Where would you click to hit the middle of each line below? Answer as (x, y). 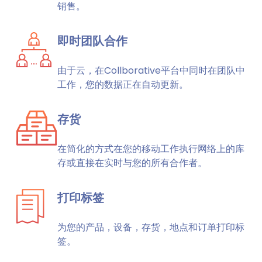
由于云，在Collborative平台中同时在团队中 (151, 70)
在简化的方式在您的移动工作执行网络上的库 (151, 149)
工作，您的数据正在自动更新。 (123, 85)
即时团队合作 (92, 41)
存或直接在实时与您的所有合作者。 (132, 163)
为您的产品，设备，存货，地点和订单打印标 (151, 227)
